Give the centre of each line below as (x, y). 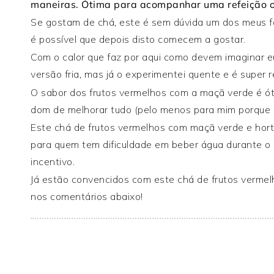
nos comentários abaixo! (87, 196)
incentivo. (53, 161)
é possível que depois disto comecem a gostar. (139, 39)
